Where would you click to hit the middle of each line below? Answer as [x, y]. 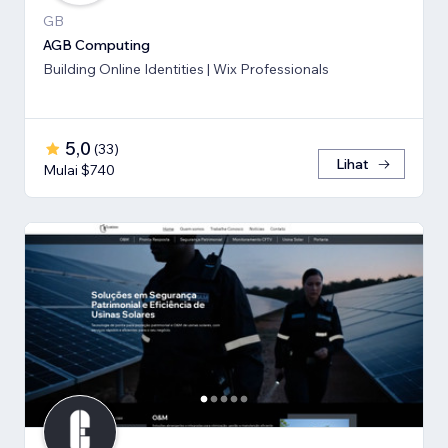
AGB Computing [96, 44]
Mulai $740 [79, 169]
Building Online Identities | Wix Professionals [186, 68]
